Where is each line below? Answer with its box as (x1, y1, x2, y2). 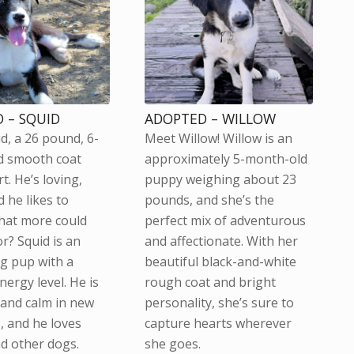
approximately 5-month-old (144, 150, 307, 168)
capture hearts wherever (144, 314, 292, 333)
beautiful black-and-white (144, 253, 296, 271)
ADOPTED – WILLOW (144, 109, 276, 129)
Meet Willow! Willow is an (144, 130, 292, 148)
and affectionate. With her (144, 232, 298, 250)
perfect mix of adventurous (144, 212, 306, 230)
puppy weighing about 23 (144, 171, 296, 189)
